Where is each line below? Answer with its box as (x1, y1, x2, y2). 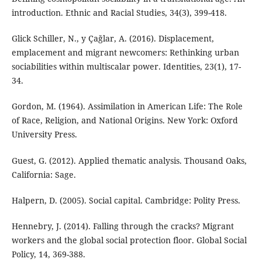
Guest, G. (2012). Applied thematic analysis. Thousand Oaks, (11, 154, 247, 166)
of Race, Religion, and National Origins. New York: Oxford (11, 115, 238, 126)
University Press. (11, 129, 77, 140)
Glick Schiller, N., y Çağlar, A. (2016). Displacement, (11, 33, 214, 44)
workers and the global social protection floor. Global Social (11, 234, 247, 246)
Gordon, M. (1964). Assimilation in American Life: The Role (11, 101, 243, 112)
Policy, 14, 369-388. (11, 248, 85, 260)
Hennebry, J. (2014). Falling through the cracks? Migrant (11, 220, 234, 232)
